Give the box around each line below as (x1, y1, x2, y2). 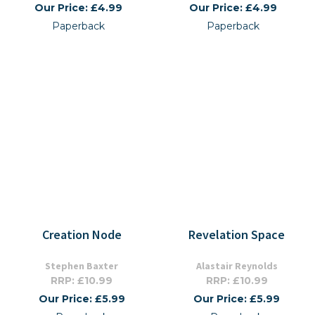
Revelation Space (188, 226, 285, 243)
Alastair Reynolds (195, 259, 278, 272)
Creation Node (41, 226, 122, 243)
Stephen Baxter (45, 259, 119, 272)
